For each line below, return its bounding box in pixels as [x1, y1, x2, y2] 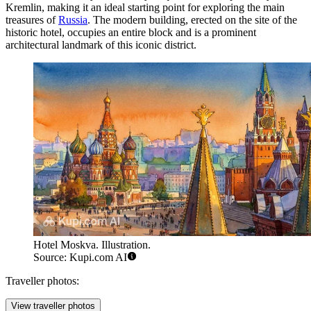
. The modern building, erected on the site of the [87, 13, 297, 26]
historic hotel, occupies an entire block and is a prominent [6, 26, 256, 38]
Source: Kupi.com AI [33, 251, 127, 263]
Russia [58, 13, 87, 26]
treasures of [6, 13, 58, 26]
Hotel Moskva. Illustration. [33, 238, 151, 251]
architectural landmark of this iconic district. [6, 38, 196, 51]
